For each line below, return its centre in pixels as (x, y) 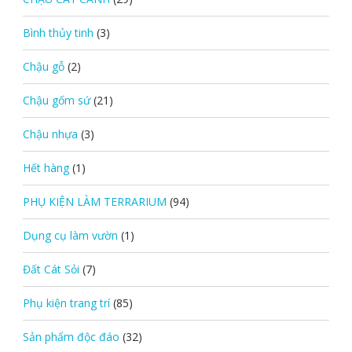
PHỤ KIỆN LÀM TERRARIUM (94, 201)
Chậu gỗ (43, 66)
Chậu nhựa (50, 134)
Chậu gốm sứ (56, 100)
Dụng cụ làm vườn (70, 235)
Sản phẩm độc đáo (71, 336)
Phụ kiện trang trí (66, 302)
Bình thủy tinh (58, 32)
